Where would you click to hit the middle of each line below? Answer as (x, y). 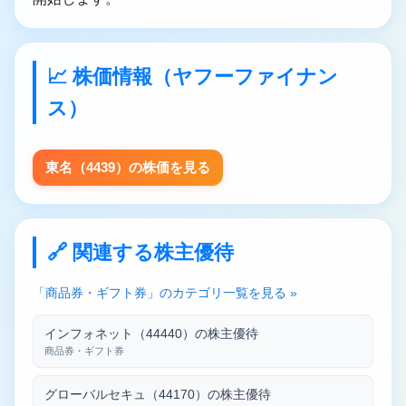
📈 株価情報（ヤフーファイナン (193, 77)
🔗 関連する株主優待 (140, 253)
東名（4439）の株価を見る (128, 168)
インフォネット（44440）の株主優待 (151, 334)
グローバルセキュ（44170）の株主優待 (158, 395)
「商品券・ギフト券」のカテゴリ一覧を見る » (165, 293)
